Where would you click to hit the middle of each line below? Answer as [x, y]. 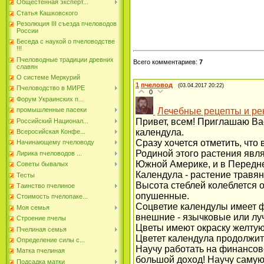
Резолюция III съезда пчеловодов [67, 23]
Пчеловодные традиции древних [65, 59]
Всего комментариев [164, 62]
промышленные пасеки [52, 110]
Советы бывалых [42, 164]
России [27, 30]
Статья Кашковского [47, 13]
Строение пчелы [41, 218]
